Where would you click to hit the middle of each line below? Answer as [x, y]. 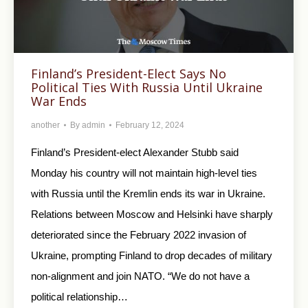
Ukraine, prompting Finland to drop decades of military [152, 255]
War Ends [59, 101]
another [45, 125]
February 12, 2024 [150, 125]
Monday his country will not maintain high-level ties [144, 173]
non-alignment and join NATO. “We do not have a [140, 276]
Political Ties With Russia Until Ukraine [147, 87]
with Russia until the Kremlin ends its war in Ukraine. [150, 193]
